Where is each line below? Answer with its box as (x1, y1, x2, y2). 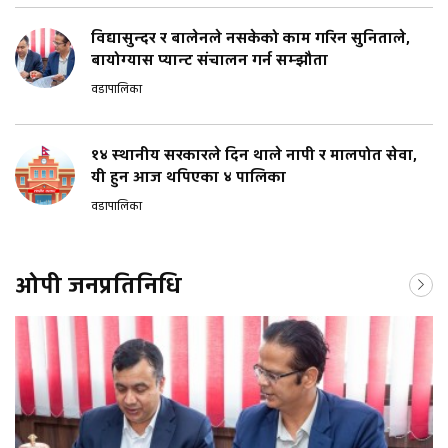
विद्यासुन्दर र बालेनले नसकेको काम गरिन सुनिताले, (91, 28, 410, 50)
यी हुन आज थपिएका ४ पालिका (91, 167, 286, 189)
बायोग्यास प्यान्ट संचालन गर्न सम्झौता (91, 50, 328, 72)
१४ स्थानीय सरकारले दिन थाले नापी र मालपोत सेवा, (91, 145, 417, 167)
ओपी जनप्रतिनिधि (15, 270, 182, 303)
